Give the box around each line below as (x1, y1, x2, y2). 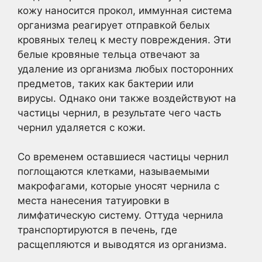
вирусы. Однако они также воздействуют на (18, 92, 236, 104)
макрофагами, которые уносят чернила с (18, 180, 219, 192)
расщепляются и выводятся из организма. (18, 239, 227, 250)
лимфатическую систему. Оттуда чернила (18, 209, 223, 221)
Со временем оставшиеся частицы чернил (18, 151, 229, 163)
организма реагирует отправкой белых (18, 19, 210, 31)
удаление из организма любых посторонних (18, 63, 233, 75)
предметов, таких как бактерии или (18, 77, 194, 89)
